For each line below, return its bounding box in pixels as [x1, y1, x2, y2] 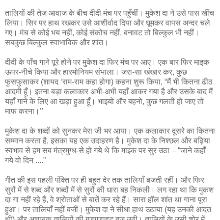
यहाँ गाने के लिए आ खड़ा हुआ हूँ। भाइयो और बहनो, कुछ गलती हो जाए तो [5, 97, 204, 106]
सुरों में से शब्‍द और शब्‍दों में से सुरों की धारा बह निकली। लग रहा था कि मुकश [5, 185, 214, 194]
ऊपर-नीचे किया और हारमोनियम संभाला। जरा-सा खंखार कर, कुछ [5, 67, 187, 76]
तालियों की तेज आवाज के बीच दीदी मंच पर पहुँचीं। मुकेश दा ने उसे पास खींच [5, 8, 214, 17]
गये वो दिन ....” [5, 156, 46, 165]
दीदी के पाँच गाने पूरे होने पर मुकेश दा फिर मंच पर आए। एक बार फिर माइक [5, 57, 209, 66]
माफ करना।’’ [5, 107, 44, 115]
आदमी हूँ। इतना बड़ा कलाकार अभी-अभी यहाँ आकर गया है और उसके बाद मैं [5, 87, 213, 96]
